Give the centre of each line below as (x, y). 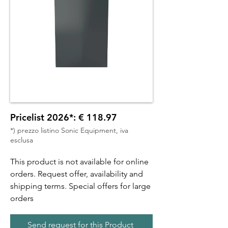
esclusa (22, 140)
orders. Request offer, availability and (77, 174)
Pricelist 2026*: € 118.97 (64, 117)
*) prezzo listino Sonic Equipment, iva (69, 130)
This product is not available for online (79, 162)
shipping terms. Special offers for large (80, 186)
